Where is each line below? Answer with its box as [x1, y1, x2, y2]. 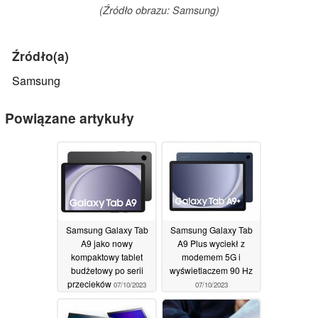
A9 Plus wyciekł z [177, 236, 245, 249]
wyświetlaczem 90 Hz [170, 263, 253, 276]
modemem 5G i [182, 250, 241, 263]
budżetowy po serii [70, 263, 143, 276]
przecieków [67, 277, 114, 290]
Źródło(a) [12, 47, 69, 65]
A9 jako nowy [81, 236, 133, 249]
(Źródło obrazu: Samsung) [99, 2, 219, 17]
